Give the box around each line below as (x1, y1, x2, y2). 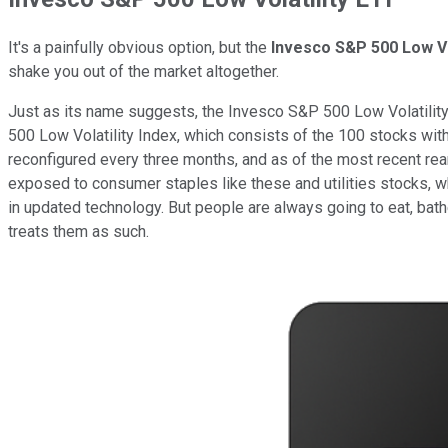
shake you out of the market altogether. (8, 62, 279, 82)
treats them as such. (8, 222, 149, 242)
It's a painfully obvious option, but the (8, 38, 271, 58)
